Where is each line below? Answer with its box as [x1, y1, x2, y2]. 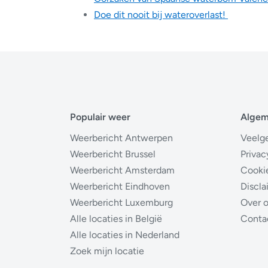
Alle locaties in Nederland [70, 229, 179, 241]
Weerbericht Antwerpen [70, 132, 173, 144]
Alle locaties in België [70, 213, 162, 225]
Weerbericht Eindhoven [70, 181, 170, 193]
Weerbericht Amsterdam [70, 165, 175, 176]
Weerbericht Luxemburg [70, 197, 173, 209]
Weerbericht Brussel [70, 148, 156, 160]
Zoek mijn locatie [70, 245, 144, 257]
